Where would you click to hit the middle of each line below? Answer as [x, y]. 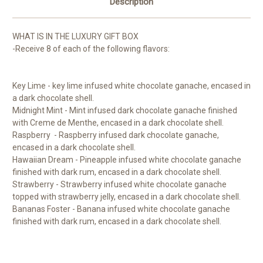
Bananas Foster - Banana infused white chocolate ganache [121, 209]
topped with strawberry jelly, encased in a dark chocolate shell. [127, 197]
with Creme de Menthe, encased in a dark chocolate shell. [118, 123]
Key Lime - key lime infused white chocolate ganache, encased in [131, 86]
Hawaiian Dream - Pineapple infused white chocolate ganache [127, 160]
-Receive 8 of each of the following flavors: [91, 49]
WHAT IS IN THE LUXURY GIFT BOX [75, 37]
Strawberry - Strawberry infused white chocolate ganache [119, 185]
